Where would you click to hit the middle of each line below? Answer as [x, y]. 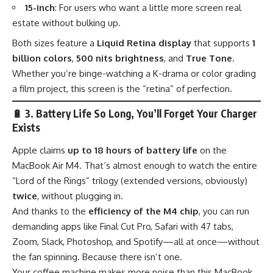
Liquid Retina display [144, 43]
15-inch [40, 8]
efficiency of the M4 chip [144, 211]
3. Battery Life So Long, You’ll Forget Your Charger [141, 113]
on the [212, 151]
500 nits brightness [120, 58]
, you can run [224, 211]
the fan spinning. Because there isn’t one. [97, 257]
